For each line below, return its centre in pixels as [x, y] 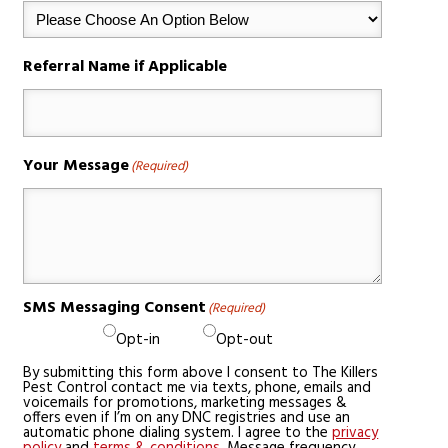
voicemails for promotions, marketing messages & [185, 402]
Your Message [76, 165]
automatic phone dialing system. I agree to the [178, 432]
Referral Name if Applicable [125, 66]
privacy [355, 432]
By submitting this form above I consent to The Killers [201, 372]
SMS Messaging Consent [115, 307]
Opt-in [137, 339]
